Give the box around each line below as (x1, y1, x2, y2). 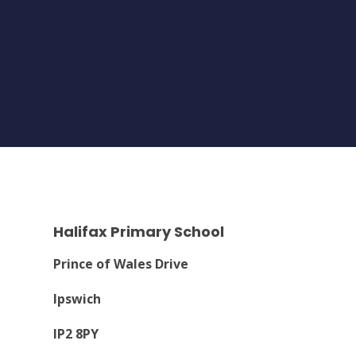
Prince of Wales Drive (53, 254, 189, 273)
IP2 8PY (53, 324, 99, 342)
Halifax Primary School (53, 221, 225, 242)
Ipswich (53, 289, 102, 308)
